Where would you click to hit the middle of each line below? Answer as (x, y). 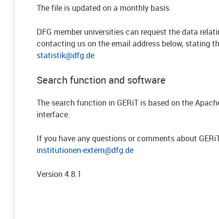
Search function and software (101, 80)
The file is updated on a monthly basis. (104, 8)
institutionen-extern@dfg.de (85, 150)
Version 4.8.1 (59, 174)
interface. (53, 114)
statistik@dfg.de (66, 55)
